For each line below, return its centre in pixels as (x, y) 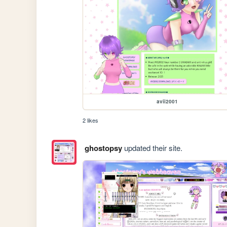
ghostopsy (103, 148)
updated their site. (152, 148)
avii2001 (167, 102)
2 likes (91, 120)
